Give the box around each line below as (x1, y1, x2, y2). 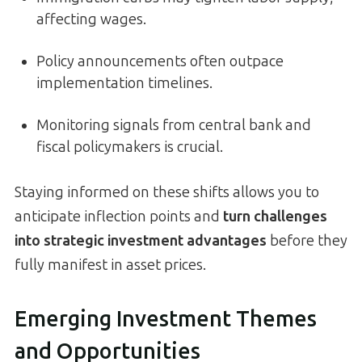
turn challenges (223, 207, 327, 225)
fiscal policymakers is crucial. (36, 137, 223, 156)
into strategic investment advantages (15, 231, 267, 250)
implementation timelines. (36, 74, 213, 92)
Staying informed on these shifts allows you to (15, 183, 319, 201)
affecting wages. (36, 10, 146, 28)
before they (267, 231, 347, 250)
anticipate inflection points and (15, 207, 223, 225)
